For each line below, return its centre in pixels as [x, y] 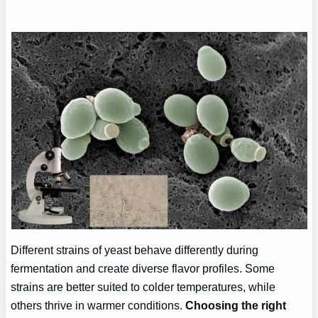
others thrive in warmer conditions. [98, 306]
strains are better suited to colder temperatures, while [143, 287]
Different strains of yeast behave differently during [135, 250]
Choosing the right [236, 306]
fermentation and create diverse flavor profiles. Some [143, 269]
